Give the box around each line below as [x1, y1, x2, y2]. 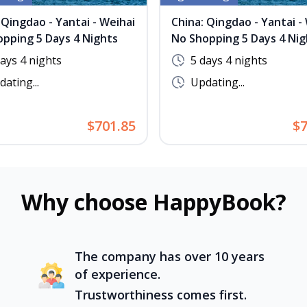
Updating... [191, 75, 245, 90]
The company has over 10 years [75, 248, 265, 265]
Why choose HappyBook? [21, 187, 286, 217]
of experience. [75, 266, 161, 282]
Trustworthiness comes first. [75, 286, 247, 303]
